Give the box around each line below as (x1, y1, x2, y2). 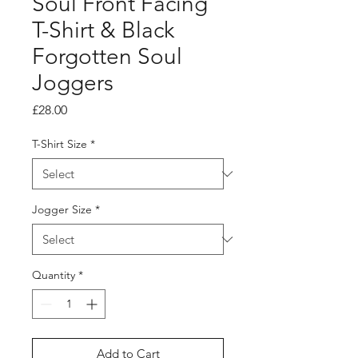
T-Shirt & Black (32, 17, 174, 43)
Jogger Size (32, 202, 92, 217)
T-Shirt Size (32, 137, 87, 151)
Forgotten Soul (32, 43, 182, 70)
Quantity (32, 268, 75, 282)
